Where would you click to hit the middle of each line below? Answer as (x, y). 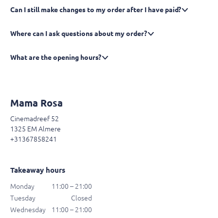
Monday (22, 187)
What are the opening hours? (56, 57)
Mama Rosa (36, 103)
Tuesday (23, 198)
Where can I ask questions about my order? (79, 33)
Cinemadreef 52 (35, 119)
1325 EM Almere (36, 129)
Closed (82, 198)
